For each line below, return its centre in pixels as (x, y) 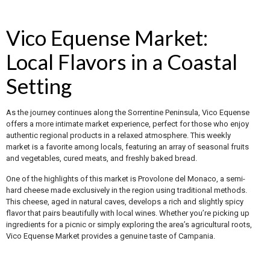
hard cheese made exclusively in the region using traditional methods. (127, 190)
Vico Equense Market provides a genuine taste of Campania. (111, 236)
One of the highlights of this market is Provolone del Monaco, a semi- (126, 178)
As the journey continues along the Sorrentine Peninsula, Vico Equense (128, 112)
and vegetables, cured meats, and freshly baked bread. (102, 158)
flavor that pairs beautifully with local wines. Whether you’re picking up (128, 213)
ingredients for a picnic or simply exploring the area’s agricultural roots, (129, 224)
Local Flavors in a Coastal (122, 61)
